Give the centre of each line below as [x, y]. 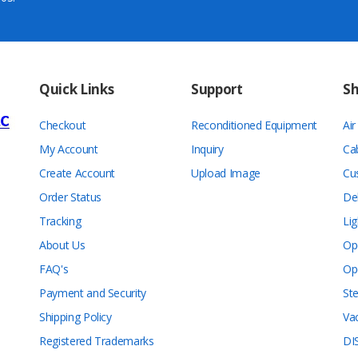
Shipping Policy [76, 317]
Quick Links [77, 89]
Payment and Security [93, 293]
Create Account [78, 173]
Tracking [60, 221]
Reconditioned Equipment [254, 125]
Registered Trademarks [97, 341]
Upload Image [226, 173]
